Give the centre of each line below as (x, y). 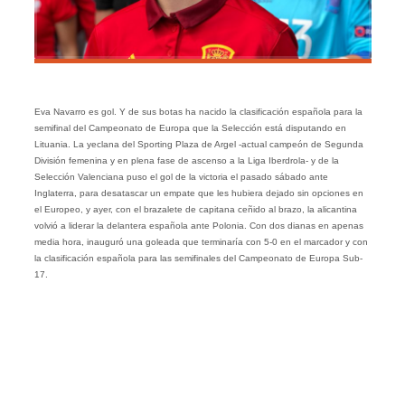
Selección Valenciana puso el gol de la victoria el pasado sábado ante (181, 177)
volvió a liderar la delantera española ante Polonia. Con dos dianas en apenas (198, 226)
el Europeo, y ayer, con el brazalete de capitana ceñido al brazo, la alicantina (195, 210)
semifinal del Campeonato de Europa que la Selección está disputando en (190, 128)
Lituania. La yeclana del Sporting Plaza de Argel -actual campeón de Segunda (198, 145)
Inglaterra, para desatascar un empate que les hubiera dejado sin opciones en (198, 193)
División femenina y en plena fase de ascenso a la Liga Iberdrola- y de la (186, 161)
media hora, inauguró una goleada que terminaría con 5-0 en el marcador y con (201, 242)
